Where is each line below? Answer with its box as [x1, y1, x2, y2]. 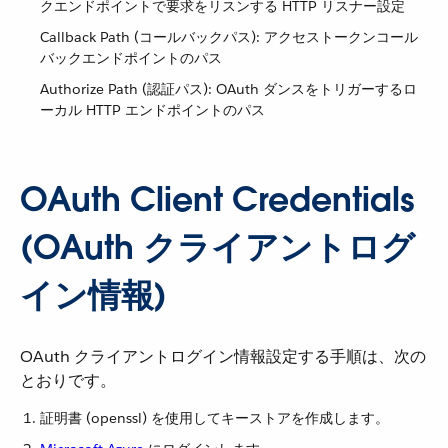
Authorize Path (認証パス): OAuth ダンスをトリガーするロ [40, 80, 417, 98]
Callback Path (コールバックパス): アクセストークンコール [40, 28, 418, 46]
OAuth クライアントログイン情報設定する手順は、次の [20, 346, 426, 367]
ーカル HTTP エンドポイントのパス [40, 101, 265, 119]
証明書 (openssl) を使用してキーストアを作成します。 [40, 409, 389, 427]
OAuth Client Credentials [20, 178, 415, 221]
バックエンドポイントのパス [40, 49, 222, 67]
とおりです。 [20, 370, 116, 391]
